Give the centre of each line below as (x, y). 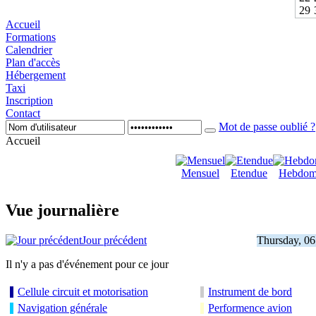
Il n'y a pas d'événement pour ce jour (87, 265)
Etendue (249, 174)
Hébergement (36, 75)
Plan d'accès (33, 63)
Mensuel (200, 174)
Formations (31, 37)
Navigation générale (62, 308)
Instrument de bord (250, 292)
